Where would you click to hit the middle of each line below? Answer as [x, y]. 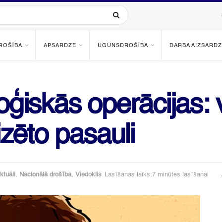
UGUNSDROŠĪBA [123, 46]
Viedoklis [88, 175]
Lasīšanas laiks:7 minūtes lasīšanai [157, 175]
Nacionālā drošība [45, 175]
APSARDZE [60, 46]
